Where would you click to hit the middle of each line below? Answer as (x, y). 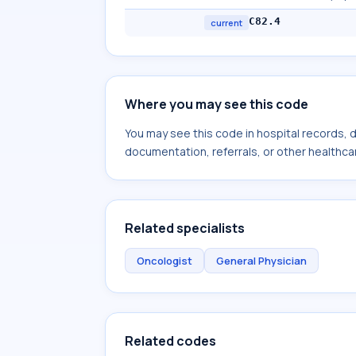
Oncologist (164, 261)
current (226, 23)
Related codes (170, 341)
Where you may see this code (217, 104)
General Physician (261, 261)
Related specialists (185, 228)
